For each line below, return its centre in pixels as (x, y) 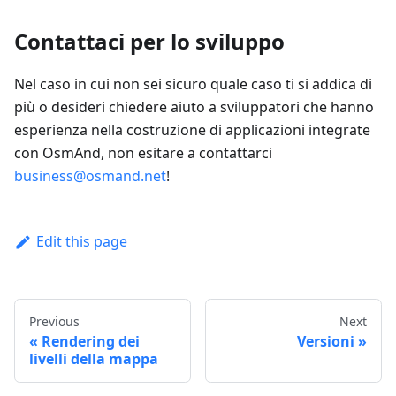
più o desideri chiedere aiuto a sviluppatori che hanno (194, 107)
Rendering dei (91, 341)
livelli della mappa (94, 358)
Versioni (326, 341)
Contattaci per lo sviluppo (149, 42)
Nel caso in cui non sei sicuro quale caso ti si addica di (193, 84)
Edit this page (81, 242)
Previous (54, 321)
